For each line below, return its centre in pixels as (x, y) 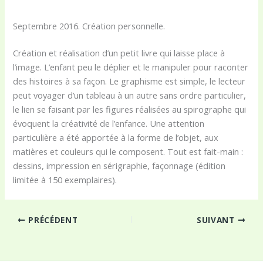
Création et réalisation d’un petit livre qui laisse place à (119, 53)
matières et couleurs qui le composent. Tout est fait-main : (128, 152)
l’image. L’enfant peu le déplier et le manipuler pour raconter (131, 67)
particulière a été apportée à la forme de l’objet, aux (116, 138)
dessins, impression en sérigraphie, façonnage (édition (119, 166)
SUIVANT (217, 220)
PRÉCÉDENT (52, 220)
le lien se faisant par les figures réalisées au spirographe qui (130, 109)
